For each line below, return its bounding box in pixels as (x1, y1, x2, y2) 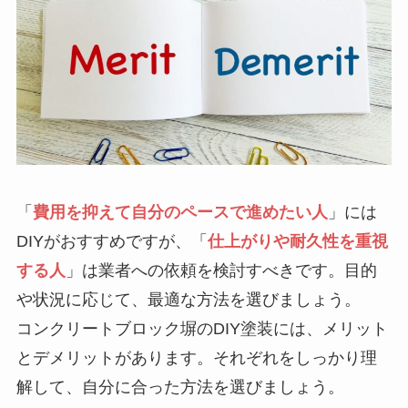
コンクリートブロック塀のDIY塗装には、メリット (15, 320, 388, 339)
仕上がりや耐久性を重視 (207, 232, 388, 251)
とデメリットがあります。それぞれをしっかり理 (15, 349, 377, 368)
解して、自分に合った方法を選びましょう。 (15, 378, 344, 397)
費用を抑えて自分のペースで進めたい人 (32, 203, 328, 222)
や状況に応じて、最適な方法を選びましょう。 (15, 291, 361, 310)
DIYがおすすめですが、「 (15, 232, 208, 251)
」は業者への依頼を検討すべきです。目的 (65, 261, 377, 280)
